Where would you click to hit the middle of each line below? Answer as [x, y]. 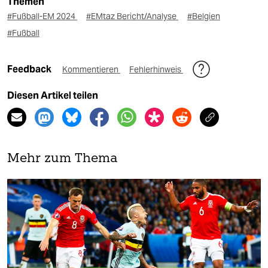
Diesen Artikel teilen [53, 96]
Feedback [30, 69]
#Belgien [204, 16]
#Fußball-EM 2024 [42, 16]
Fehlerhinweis [156, 70]
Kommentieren [91, 70]
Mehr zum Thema [63, 159]
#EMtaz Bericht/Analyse [132, 16]
